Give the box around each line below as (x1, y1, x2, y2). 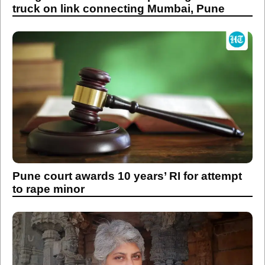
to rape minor (12, 182, 85, 195)
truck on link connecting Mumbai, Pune (12, 2, 225, 15)
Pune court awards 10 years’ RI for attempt (12, 169, 242, 182)
